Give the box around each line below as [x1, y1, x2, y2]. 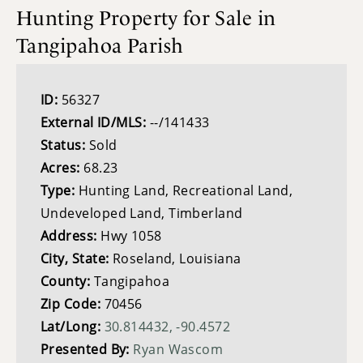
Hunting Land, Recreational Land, [78, 181, 293, 200]
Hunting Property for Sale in [16, 6, 276, 31]
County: [41, 272, 94, 291]
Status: [41, 136, 89, 155]
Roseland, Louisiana [112, 250, 241, 268]
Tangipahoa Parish [16, 34, 184, 58]
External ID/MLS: [41, 113, 150, 132]
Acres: [41, 159, 84, 177]
